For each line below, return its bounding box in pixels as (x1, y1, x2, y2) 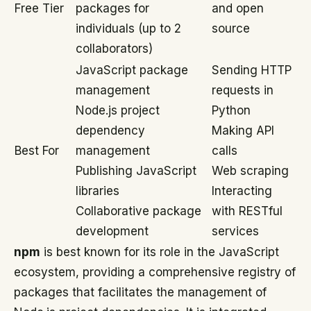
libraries (76, 184, 119, 198)
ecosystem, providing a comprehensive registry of (14, 265, 296, 279)
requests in (212, 83, 274, 97)
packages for (76, 1, 149, 15)
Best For (15, 144, 59, 158)
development (76, 224, 149, 238)
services (212, 224, 259, 238)
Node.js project (76, 103, 160, 117)
